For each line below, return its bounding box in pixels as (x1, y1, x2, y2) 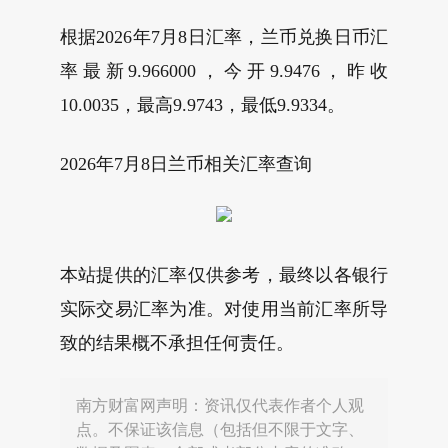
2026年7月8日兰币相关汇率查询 (60, 154, 312, 174)
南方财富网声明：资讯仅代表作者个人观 (76, 397, 364, 414)
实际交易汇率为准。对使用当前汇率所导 (60, 299, 388, 319)
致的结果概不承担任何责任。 (60, 333, 294, 353)
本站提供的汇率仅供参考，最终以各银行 (60, 265, 388, 285)
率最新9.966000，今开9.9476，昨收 (60, 61, 388, 81)
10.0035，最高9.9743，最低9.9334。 (60, 95, 345, 115)
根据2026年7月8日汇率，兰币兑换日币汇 (60, 27, 388, 47)
